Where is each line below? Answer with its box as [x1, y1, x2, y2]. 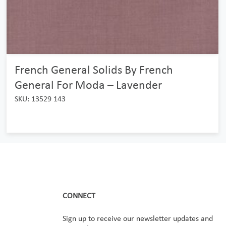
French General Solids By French [14, 62, 173, 77]
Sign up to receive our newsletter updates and [63, 213, 213, 223]
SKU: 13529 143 [14, 94, 66, 103]
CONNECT [63, 191, 95, 200]
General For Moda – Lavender [14, 77, 162, 92]
